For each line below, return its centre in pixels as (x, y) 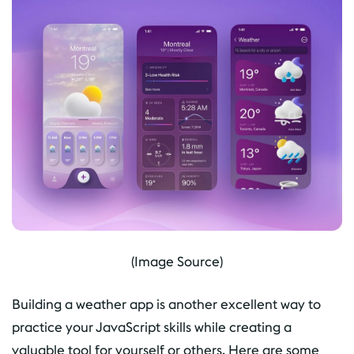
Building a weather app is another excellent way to (166, 304)
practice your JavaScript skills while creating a (152, 327)
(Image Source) (177, 262)
